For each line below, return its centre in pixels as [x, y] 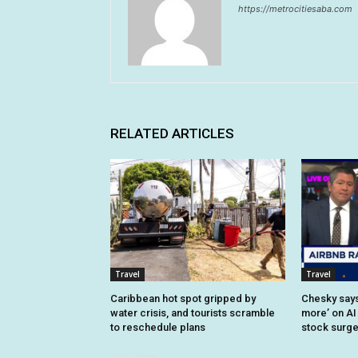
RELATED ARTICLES [172, 134]
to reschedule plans [158, 328]
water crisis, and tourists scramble [193, 313]
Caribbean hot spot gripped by [183, 299]
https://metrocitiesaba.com [295, 9]
